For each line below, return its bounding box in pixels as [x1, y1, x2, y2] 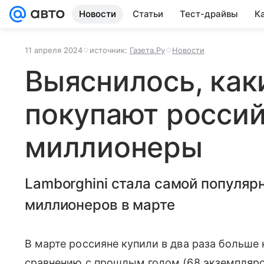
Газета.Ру [130, 45, 165, 55]
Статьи [133, 8, 163, 19]
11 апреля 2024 [25, 45, 82, 55]
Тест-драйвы [180, 8, 238, 19]
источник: [90, 45, 130, 55]
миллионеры [25, 130, 203, 164]
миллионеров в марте [25, 196, 175, 213]
